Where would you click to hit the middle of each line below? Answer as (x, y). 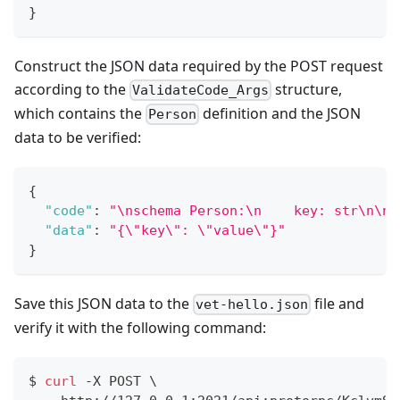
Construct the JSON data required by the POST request (199, 66)
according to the (72, 89)
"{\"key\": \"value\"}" (197, 230)
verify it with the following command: (140, 328)
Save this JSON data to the (104, 303)
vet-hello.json (252, 305)
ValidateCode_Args (201, 90)
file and (338, 303)
